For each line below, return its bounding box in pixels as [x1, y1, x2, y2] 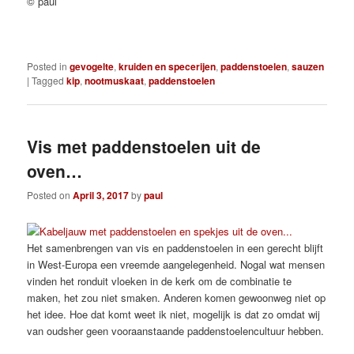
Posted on [27, 187, 73, 201]
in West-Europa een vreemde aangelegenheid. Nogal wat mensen [27, 257, 326, 273]
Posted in [27, 59, 68, 73]
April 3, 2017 [73, 187, 130, 202]
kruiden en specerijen [119, 59, 217, 74]
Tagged [32, 73, 65, 88]
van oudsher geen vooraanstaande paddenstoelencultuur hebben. [27, 323, 325, 339]
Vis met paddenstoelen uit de [27, 134, 262, 158]
